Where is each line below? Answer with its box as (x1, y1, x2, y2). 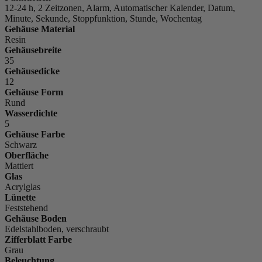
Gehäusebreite (5, 44, 61, 55)
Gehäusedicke (5, 65, 60, 76)
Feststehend (5, 202, 48, 213)
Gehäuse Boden (5, 213, 67, 223)
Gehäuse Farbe (5, 129, 65, 139)
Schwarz (5, 139, 37, 150)
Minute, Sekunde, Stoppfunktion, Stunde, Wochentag (5, 13, 202, 23)
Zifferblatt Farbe (5, 234, 72, 244)
